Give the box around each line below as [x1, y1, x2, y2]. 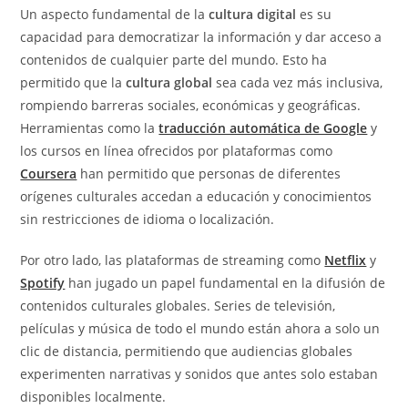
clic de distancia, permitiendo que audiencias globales [20, 342, 353, 361]
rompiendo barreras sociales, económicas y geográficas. [20, 97, 362, 115]
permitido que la [20, 74, 127, 92]
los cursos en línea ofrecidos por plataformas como [20, 142, 333, 160]
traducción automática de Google [158, 119, 368, 138]
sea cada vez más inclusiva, [212, 74, 383, 92]
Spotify [20, 274, 66, 292]
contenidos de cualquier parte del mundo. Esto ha [20, 51, 328, 69]
